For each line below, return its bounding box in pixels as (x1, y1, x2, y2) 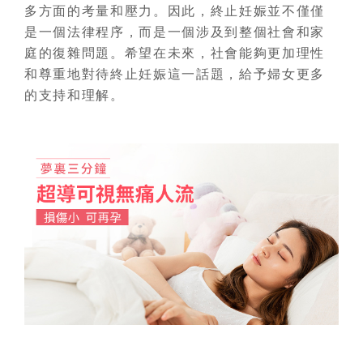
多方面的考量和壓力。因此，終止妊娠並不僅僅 (24, 4, 326, 18)
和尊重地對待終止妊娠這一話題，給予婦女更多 (24, 67, 326, 81)
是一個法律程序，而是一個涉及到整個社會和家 (24, 25, 326, 39)
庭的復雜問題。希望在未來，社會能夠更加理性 (24, 46, 326, 60)
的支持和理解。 (24, 88, 125, 102)
